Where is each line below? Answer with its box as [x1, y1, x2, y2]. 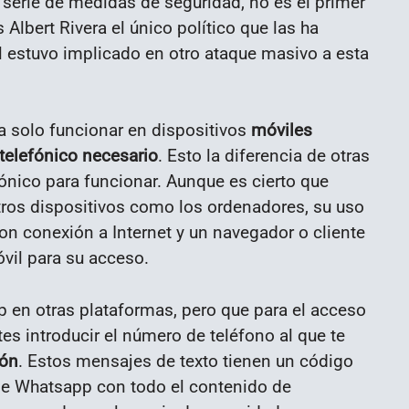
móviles [246, 120, 312, 142]
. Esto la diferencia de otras [158, 145, 370, 167]
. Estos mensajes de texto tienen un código [18, 351, 353, 372]
